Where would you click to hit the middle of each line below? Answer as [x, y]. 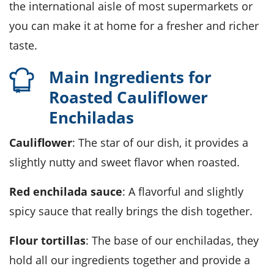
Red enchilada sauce [69, 191]
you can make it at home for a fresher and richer [134, 25]
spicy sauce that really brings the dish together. [131, 211]
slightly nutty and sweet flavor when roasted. [124, 162]
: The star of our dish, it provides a [160, 142]
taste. [23, 45]
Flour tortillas [50, 240]
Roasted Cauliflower [128, 97]
